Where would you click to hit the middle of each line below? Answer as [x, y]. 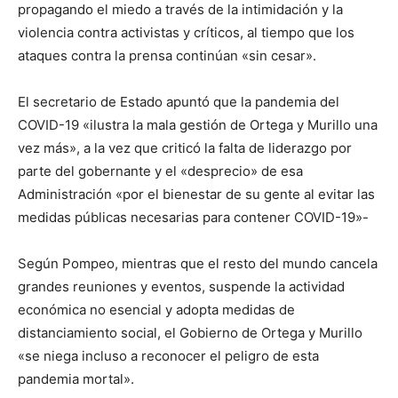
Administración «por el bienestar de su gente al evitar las [196, 194]
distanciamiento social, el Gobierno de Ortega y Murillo [190, 333]
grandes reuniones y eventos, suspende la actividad [181, 287]
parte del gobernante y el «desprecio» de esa [160, 171]
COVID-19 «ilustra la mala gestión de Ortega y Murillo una [198, 125]
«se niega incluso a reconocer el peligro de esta [168, 356]
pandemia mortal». [76, 379]
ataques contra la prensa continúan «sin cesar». [167, 56]
